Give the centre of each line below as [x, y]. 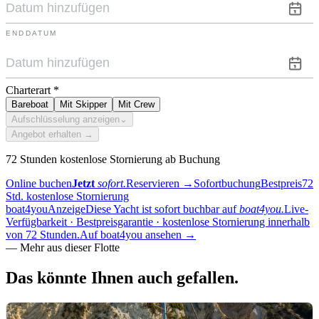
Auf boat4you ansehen [131, 234]
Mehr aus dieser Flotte [70, 247]
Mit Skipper [83, 104]
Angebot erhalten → [52, 134]
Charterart [28, 90]
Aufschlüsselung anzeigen [66, 119]
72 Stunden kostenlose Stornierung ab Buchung [113, 159]
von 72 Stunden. [43, 234]
